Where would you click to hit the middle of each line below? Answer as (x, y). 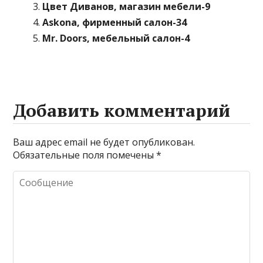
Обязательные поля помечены (85, 155)
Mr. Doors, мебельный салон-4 (116, 38)
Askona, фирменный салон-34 (115, 22)
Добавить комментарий (122, 110)
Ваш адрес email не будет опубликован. (104, 142)
